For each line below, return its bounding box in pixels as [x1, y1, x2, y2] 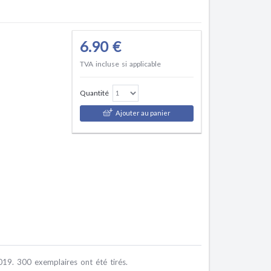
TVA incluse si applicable [79, 59, 161, 68]
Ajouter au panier [115, 109, 171, 117]
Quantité [79, 88, 109, 97]
